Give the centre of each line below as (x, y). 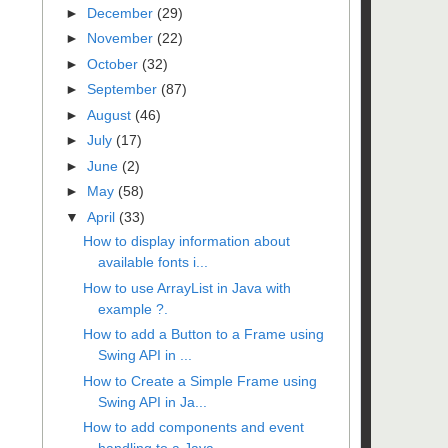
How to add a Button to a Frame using (203, 334)
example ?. (132, 308)
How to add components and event (193, 427)
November (121, 38)
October (114, 63)
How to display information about (186, 241)
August (110, 114)
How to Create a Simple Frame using (199, 380)
